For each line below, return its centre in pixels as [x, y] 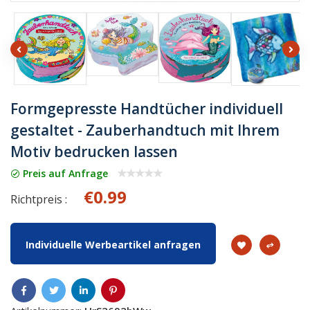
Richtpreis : [39, 200]
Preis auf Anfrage [64, 173]
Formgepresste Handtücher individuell [147, 109]
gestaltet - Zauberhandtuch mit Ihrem [145, 130]
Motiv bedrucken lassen [94, 152]
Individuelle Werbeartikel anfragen [113, 245]
